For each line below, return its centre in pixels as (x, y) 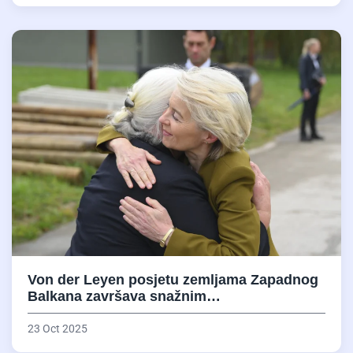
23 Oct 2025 (58, 329)
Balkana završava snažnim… (124, 297)
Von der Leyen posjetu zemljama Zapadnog (173, 280)
